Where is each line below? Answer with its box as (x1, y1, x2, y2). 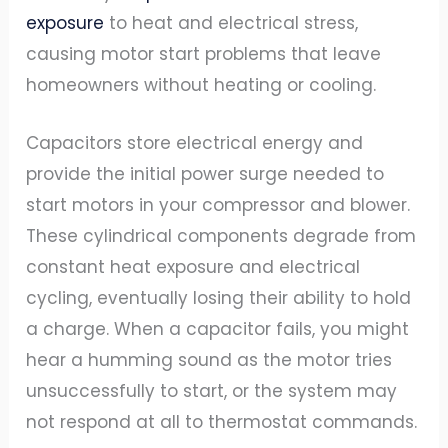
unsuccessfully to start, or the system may (26, 378, 398, 403)
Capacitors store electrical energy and (26, 130, 364, 155)
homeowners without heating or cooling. (26, 72, 377, 97)
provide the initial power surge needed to (26, 161, 385, 186)
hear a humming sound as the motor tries (26, 347, 393, 372)
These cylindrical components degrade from (26, 223, 417, 248)
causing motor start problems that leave (26, 41, 382, 66)
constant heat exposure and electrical (26, 254, 361, 279)
